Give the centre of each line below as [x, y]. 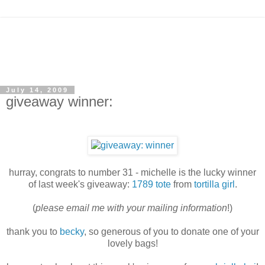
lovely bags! [132, 244]
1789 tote [151, 185]
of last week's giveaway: [80, 185]
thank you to [33, 232]
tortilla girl [214, 185]
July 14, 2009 [37, 90]
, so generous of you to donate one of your [171, 232]
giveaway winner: [59, 102]
